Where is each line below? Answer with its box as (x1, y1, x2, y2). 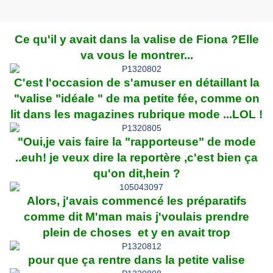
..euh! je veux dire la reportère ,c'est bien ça (15, 151, 258, 165)
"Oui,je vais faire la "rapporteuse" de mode (17, 135, 256, 149)
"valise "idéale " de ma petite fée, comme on (13, 92, 260, 105)
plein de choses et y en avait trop (43, 226, 230, 239)
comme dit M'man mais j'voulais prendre (24, 210, 249, 224)
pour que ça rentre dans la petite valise (28, 253, 245, 267)
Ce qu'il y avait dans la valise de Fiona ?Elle (14, 33, 259, 46)
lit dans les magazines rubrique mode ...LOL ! (10, 108, 263, 121)
